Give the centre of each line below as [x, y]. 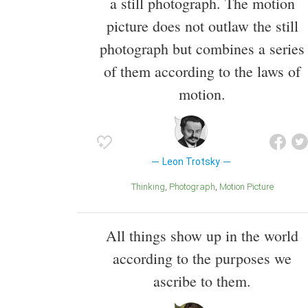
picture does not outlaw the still [202, 26]
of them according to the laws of [202, 71]
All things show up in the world [202, 235]
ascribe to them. [202, 280]
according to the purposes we [202, 258]
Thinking [150, 187]
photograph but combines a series [202, 49]
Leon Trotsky [191, 162]
